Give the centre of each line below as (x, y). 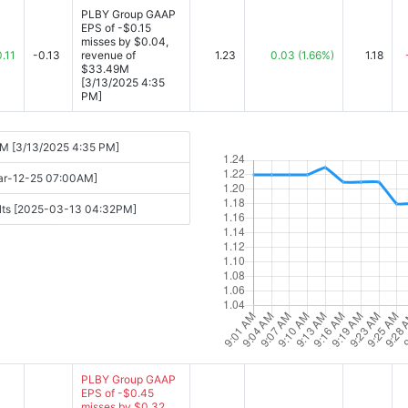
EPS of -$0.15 (116, 28)
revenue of (108, 55)
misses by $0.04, (125, 41)
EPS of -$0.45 (117, 393)
